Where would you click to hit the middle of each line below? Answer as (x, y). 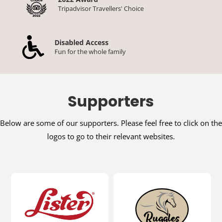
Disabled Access (81, 43)
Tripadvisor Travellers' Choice (101, 9)
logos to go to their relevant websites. (111, 137)
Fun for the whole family (90, 52)
